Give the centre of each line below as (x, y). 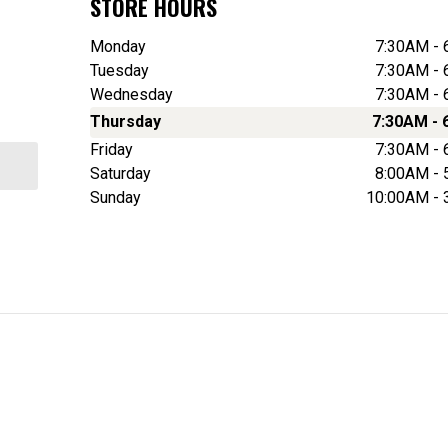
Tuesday (119, 70)
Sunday (115, 197)
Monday (117, 46)
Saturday (120, 173)
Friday (111, 149)
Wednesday (131, 94)
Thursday (125, 122)
